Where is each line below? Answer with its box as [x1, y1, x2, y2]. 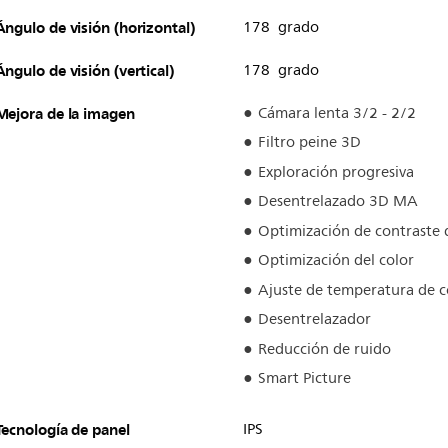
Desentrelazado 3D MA [257, 189, 418, 215]
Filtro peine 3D [257, 130, 361, 156]
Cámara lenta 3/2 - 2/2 [257, 100, 416, 126]
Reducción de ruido [257, 336, 391, 362]
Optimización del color [257, 248, 414, 274]
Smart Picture [257, 366, 351, 392]
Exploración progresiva [257, 159, 414, 185]
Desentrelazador [257, 307, 371, 333]
